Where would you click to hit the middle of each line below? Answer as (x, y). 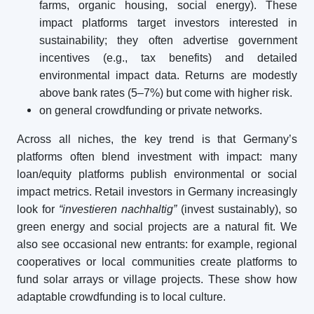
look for (38, 209)
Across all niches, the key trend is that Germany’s (157, 139)
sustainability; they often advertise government (168, 40)
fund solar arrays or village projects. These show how (157, 279)
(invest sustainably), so (237, 209)
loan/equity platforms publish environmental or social (157, 174)
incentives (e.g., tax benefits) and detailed (168, 58)
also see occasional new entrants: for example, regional (157, 244)
